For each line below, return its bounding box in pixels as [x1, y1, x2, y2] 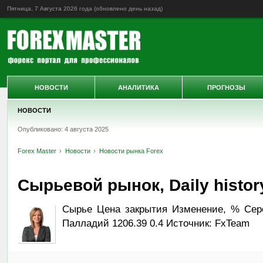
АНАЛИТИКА [118, 84, 159, 91]
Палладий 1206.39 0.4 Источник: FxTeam [62, 218, 249, 229]
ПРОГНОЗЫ [207, 84, 245, 91]
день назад [129, 5, 161, 12]
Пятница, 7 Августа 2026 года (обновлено [7, 5, 129, 12]
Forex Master [17, 147, 56, 154]
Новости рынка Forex [99, 147, 163, 154]
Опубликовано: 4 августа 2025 [17, 126, 109, 133]
